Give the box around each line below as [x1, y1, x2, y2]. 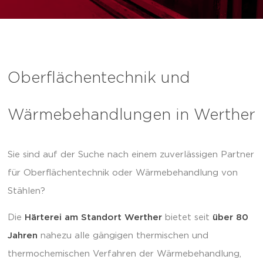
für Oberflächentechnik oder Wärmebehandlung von [8, 168, 238, 177]
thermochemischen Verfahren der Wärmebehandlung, [8, 249, 241, 259]
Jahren [8, 231, 38, 241]
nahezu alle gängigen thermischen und [38, 231, 208, 241]
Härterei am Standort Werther [25, 213, 162, 222]
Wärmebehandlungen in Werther [8, 107, 255, 123]
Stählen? [8, 187, 45, 195]
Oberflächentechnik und [8, 70, 190, 86]
